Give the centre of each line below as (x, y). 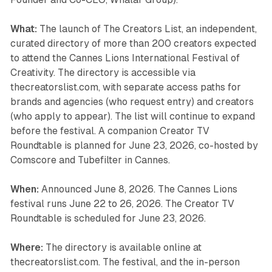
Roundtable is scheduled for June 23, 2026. (108, 219)
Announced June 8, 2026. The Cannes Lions (138, 189)
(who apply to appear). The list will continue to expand (132, 117)
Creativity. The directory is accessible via (103, 73)
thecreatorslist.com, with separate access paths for (125, 87)
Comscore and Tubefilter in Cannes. (90, 160)
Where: (26, 248)
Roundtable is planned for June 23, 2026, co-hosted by (134, 146)
